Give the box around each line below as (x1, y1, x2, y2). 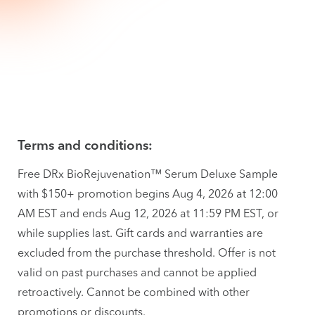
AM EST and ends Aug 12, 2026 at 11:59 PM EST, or (18, 206, 278, 220)
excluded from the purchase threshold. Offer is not (18, 245, 276, 259)
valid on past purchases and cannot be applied (18, 265, 257, 279)
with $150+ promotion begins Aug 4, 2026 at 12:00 (18, 186, 278, 200)
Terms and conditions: (18, 140, 153, 153)
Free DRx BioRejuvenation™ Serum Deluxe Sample (18, 167, 278, 181)
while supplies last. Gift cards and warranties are (18, 226, 263, 240)
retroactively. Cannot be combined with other (18, 285, 250, 299)
